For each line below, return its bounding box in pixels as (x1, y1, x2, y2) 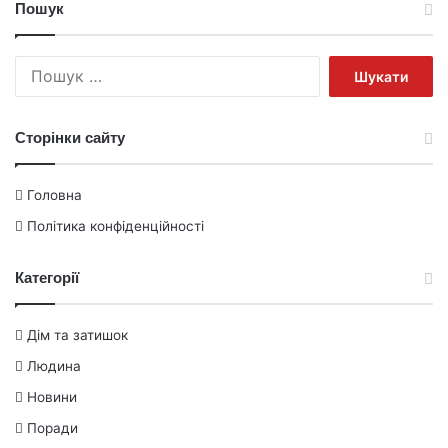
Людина (27, 357, 81, 374)
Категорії (15, 268, 79, 286)
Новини (27, 388, 77, 405)
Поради (27, 419, 78, 436)
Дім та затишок (27, 326, 128, 343)
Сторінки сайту (15, 128, 125, 146)
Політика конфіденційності (27, 217, 204, 234)
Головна (27, 186, 82, 203)
